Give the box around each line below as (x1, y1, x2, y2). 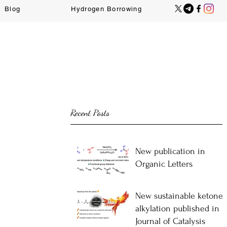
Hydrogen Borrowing (71, 5, 142, 13)
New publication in (135, 146, 205, 156)
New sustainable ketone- (135, 191, 225, 201)
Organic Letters (135, 159, 193, 169)
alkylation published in (135, 204, 219, 213)
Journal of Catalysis (135, 216, 205, 226)
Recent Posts (70, 107, 109, 118)
